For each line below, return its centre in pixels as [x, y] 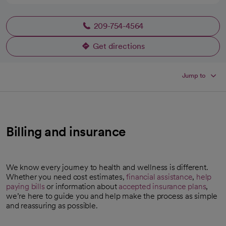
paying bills [25, 186]
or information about [82, 186]
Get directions [119, 46]
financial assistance [159, 177]
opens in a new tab [147, 49]
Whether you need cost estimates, [66, 177]
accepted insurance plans [162, 186]
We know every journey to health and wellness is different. [107, 167]
